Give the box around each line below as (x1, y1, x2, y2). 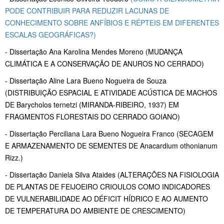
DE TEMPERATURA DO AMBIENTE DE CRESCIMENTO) (5, 205, 185, 216)
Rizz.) (5, 152, 23, 163)
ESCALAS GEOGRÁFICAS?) (5, 29, 96, 40)
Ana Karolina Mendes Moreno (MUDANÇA (49, 46, 182, 57)
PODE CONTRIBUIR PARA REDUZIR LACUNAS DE (5, 5, 169, 16)
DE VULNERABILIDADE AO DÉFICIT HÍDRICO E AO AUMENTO (5, 193, 208, 204)
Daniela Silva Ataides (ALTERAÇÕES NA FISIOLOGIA (49, 169, 219, 180)
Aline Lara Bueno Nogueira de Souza (49, 75, 166, 86)
